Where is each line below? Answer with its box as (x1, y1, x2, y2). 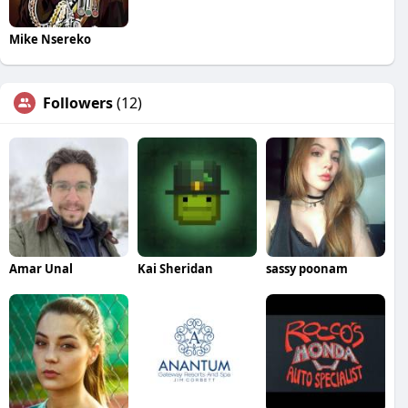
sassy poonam (265, 260, 348, 277)
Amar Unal (9, 260, 73, 277)
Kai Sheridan (137, 260, 213, 277)
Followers (43, 92, 113, 113)
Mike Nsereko (9, 30, 91, 47)
